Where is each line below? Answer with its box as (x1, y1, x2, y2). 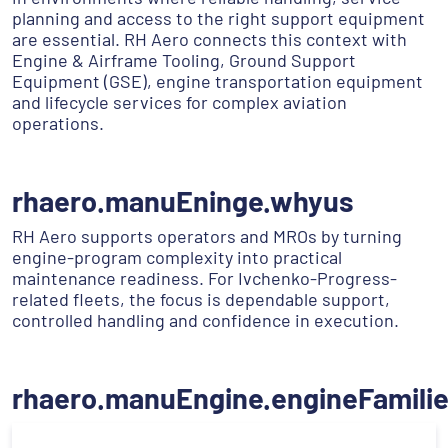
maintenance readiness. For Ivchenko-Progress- (12, 266, 397, 289)
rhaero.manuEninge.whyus (12, 182, 354, 218)
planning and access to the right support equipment (12, 6, 425, 29)
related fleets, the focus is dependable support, (12, 287, 390, 310)
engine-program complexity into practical (12, 245, 342, 268)
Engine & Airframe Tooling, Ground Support (12, 48, 356, 71)
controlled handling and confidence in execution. (12, 308, 399, 331)
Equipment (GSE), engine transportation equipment (12, 69, 423, 92)
